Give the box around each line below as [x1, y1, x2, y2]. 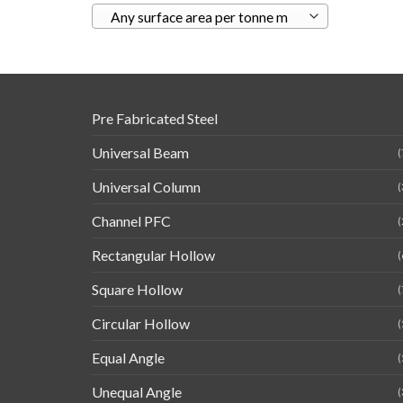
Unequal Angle [92, 383, 182, 401]
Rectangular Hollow [92, 246, 215, 264]
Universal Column [92, 178, 201, 196]
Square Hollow [92, 281, 183, 299]
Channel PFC [92, 212, 171, 230]
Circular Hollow [92, 315, 190, 333]
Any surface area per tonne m [110, 9, 288, 26]
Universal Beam [92, 144, 189, 162]
